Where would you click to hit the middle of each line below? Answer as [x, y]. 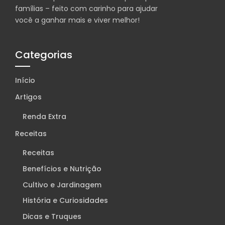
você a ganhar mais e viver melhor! [77, 20]
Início [25, 80]
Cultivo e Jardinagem [62, 185]
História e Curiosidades [65, 201]
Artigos [28, 97]
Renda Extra [44, 117]
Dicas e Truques [52, 216]
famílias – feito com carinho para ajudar [86, 9]
